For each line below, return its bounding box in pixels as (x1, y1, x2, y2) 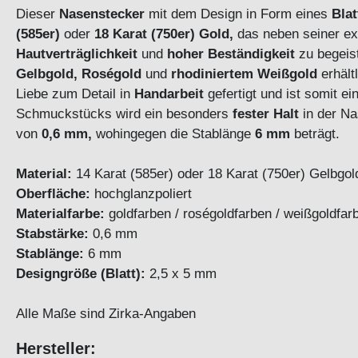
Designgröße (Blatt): (16, 265, 145, 282)
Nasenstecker (59, 6, 145, 22)
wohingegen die (92, 125, 188, 142)
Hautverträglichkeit (16, 46, 137, 62)
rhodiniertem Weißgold (171, 66, 317, 82)
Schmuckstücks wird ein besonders (16, 105, 233, 122)
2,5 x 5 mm (145, 265, 217, 282)
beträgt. (290, 125, 340, 142)
